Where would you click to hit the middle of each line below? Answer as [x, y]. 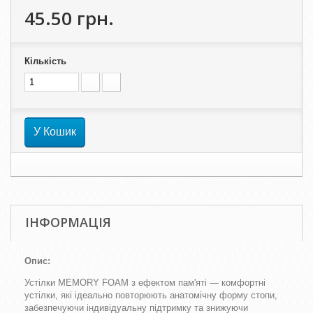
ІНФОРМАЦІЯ [68, 222]
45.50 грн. [69, 18]
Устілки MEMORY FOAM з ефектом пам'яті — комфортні [145, 283]
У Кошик [55, 132]
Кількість [45, 61]
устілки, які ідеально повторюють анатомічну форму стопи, [151, 295]
